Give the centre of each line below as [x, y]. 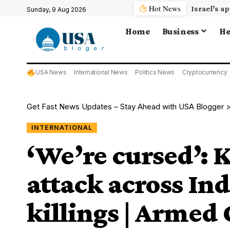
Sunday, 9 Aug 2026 [56, 9]
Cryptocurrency [205, 72]
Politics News [155, 72]
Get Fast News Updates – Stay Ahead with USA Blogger [125, 107]
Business [180, 31]
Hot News [165, 8]
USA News [51, 72]
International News [101, 72]
